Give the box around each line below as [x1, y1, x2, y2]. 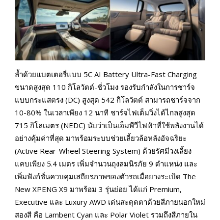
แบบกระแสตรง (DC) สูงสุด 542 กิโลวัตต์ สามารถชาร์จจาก [15, 94, 200, 105]
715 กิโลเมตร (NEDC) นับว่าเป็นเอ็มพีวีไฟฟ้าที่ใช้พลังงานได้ [15, 120, 204, 130]
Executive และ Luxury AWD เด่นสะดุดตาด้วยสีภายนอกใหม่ [15, 196, 205, 207]
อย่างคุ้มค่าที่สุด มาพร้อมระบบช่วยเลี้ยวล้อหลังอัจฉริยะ [15, 133, 187, 143]
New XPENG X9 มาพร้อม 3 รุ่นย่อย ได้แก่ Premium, [15, 184, 182, 194]
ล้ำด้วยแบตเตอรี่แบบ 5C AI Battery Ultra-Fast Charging [15, 69, 197, 79]
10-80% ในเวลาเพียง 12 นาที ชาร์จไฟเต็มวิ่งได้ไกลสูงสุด [15, 107, 195, 117]
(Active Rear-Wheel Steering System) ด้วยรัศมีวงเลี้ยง [15, 145, 192, 156]
